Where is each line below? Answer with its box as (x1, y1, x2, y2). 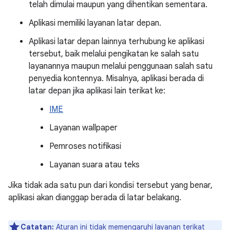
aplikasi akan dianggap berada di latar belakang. (8, 193, 181, 203)
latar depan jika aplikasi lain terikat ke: (29, 86, 165, 96)
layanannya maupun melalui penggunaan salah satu (29, 61, 213, 71)
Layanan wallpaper (49, 123, 118, 133)
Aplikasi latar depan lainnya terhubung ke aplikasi (29, 36, 204, 47)
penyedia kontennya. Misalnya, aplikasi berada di (29, 73, 204, 84)
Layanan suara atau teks (49, 160, 140, 170)
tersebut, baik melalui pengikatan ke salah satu (29, 49, 199, 59)
